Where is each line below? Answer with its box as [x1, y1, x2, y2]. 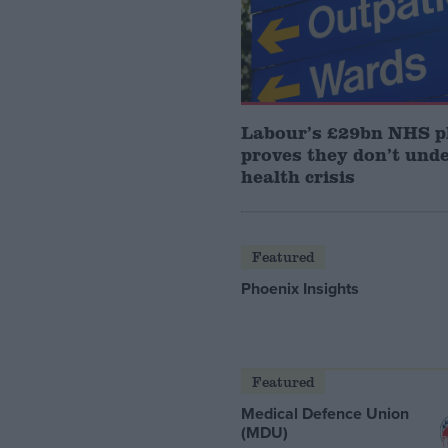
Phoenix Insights [241, 277, 360, 301]
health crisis [241, 163, 356, 188]
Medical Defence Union [241, 402, 410, 426]
